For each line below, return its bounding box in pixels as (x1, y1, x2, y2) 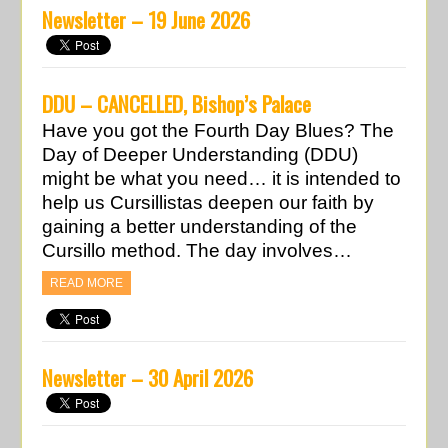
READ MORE (50, 276, 124, 290)
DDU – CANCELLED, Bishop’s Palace (42, 88, 312, 119)
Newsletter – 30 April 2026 (42, 362, 254, 393)
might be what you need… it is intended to (42, 168, 402, 189)
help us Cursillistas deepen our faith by (42, 192, 375, 213)
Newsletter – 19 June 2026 (42, 4, 251, 35)
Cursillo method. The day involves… (42, 240, 353, 261)
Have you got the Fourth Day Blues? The (42, 120, 395, 141)
